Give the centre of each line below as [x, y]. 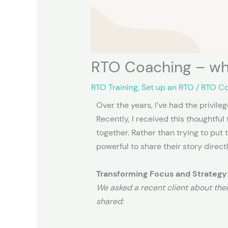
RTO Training [114, 87]
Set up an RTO [167, 87]
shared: [110, 201]
